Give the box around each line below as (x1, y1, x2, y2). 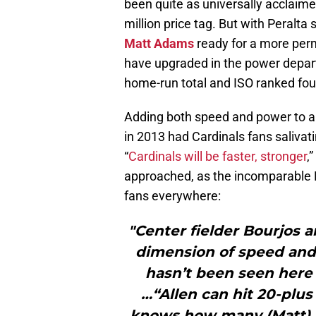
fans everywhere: (124, 188, 221, 204)
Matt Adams (124, 36, 194, 51)
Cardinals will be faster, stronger (128, 149, 307, 164)
